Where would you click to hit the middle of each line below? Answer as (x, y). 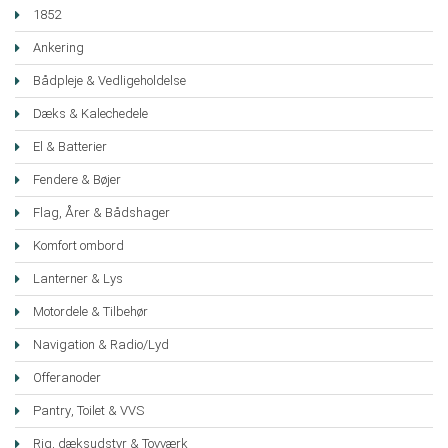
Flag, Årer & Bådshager (101, 213)
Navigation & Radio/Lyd (101, 345)
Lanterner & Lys (78, 279)
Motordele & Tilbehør (90, 312)
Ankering (58, 48)
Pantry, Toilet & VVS (88, 411)
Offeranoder (67, 378)
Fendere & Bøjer (77, 180)
